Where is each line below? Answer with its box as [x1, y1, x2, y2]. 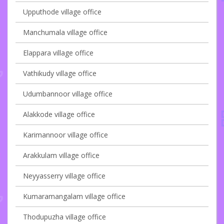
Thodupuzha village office [23, 212, 106, 222]
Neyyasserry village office [23, 171, 105, 181]
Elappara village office [23, 48, 93, 58]
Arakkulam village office [23, 150, 99, 160]
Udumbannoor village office [23, 89, 112, 99]
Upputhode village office [23, 7, 101, 17]
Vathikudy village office [23, 68, 96, 78]
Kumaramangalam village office [23, 191, 125, 201]
